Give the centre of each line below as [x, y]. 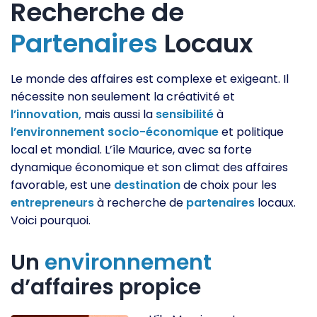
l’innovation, [46, 114]
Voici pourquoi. [51, 220]
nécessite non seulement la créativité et [123, 97]
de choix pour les [229, 185]
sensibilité [185, 114]
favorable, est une [62, 185]
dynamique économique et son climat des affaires [149, 167]
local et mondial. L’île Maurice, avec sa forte [131, 150]
